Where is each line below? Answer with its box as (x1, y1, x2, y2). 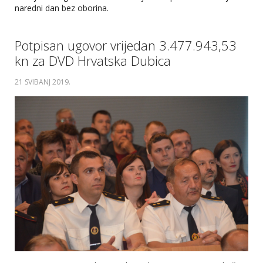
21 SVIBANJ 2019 (15, 77, 69, 87)
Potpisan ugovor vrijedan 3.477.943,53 (15, 36, 237, 54)
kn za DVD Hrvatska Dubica (15, 52, 171, 69)
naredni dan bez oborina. (15, 2, 111, 14)
